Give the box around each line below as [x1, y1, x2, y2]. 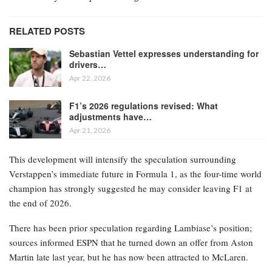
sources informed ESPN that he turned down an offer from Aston [9, 236, 253, 249]
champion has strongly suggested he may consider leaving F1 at [9, 182, 252, 195]
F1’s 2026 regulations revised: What [69, 99, 218, 112]
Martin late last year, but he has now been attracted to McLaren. [9, 251, 248, 263]
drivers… [69, 58, 106, 71]
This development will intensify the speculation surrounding [9, 153, 236, 166]
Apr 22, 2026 [69, 73, 110, 83]
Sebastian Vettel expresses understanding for [69, 47, 259, 60]
